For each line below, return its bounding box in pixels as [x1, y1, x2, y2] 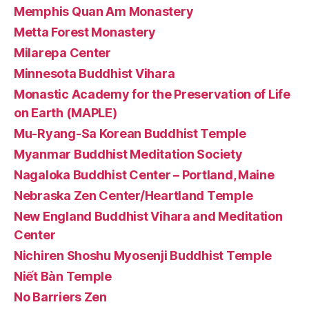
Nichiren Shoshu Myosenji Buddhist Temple [14, 248, 272, 263]
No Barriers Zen [14, 289, 107, 304]
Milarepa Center [14, 45, 111, 60]
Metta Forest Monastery [14, 24, 157, 39]
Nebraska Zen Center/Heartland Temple [14, 188, 253, 203]
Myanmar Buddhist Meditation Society [14, 146, 243, 161]
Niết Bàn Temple [14, 268, 112, 283]
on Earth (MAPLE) [14, 105, 117, 120]
